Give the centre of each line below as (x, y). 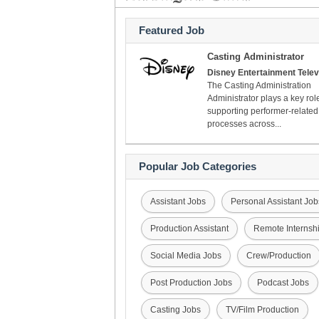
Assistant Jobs (178, 202)
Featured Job (172, 30)
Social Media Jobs (186, 256)
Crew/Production (279, 256)
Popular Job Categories (198, 166)
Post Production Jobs (191, 283)
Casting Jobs (176, 310)
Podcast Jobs (283, 283)
